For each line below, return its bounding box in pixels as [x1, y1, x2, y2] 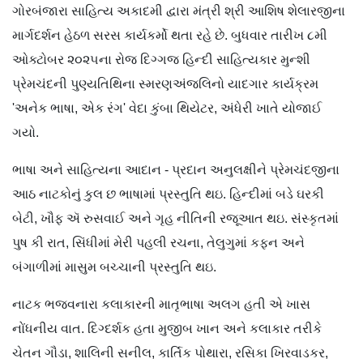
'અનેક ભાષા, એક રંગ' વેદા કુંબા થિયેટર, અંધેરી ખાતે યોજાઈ [12, 101, 322, 116]
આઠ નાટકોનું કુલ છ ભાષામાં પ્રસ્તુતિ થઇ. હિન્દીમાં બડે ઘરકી [12, 187, 324, 202]
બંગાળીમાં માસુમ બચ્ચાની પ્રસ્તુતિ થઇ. [12, 260, 216, 275]
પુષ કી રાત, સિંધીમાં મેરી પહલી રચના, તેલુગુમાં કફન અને [12, 236, 305, 250]
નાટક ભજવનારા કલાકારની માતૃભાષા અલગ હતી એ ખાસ [12, 297, 310, 312]
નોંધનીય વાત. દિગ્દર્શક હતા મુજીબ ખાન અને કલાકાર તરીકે [12, 322, 322, 336]
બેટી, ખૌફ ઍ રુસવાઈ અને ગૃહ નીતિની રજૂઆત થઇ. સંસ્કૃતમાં [12, 211, 339, 226]
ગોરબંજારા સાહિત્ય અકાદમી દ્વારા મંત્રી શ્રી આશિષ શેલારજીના [12, 4, 345, 19]
